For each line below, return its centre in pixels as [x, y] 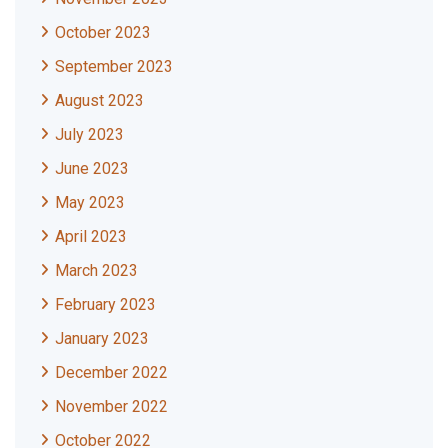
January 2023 [102, 338]
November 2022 [111, 406]
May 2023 [90, 202]
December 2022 [111, 372]
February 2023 [105, 304]
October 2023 [103, 32]
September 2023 [114, 66]
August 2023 [99, 100]
